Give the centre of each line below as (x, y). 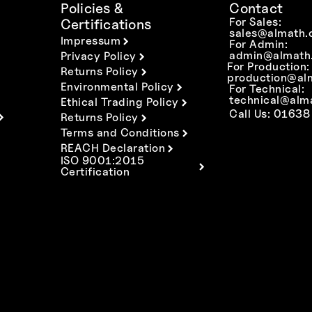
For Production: (268, 67)
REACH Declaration (113, 148)
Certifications (106, 25)
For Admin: (259, 45)
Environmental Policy (117, 87)
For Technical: (267, 89)
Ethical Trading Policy (119, 102)
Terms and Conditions (120, 133)
